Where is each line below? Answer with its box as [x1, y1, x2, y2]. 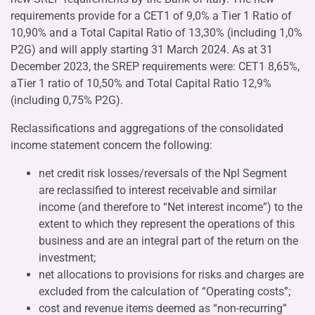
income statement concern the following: [11, 138, 212, 152]
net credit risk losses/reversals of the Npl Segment [39, 166, 287, 180]
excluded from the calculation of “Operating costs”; [39, 284, 290, 298]
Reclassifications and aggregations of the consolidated [11, 121, 283, 135]
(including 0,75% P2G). [11, 93, 123, 107]
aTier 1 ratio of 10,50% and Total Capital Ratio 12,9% [11, 76, 271, 90]
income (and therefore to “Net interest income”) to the [39, 200, 302, 214]
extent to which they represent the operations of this [39, 217, 295, 231]
